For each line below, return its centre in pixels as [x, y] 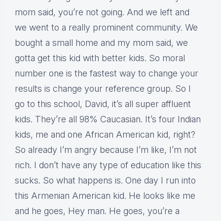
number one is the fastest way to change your [107, 74]
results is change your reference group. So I [103, 89]
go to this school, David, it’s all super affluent [103, 104]
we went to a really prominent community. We [106, 28]
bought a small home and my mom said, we [101, 43]
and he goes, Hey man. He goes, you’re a [97, 211]
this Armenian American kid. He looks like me [105, 196]
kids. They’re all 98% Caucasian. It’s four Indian [108, 119]
